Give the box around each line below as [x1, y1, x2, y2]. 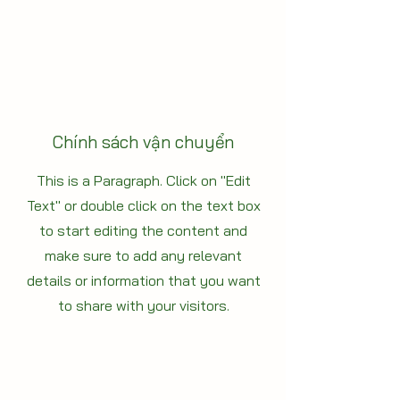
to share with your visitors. [57, 296, 229, 315]
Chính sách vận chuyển [52, 131, 234, 154]
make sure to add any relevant [45, 246, 242, 265]
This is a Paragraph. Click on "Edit [36, 171, 251, 190]
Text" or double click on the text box [26, 196, 261, 215]
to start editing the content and [39, 221, 247, 240]
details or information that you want [26, 271, 261, 290]
